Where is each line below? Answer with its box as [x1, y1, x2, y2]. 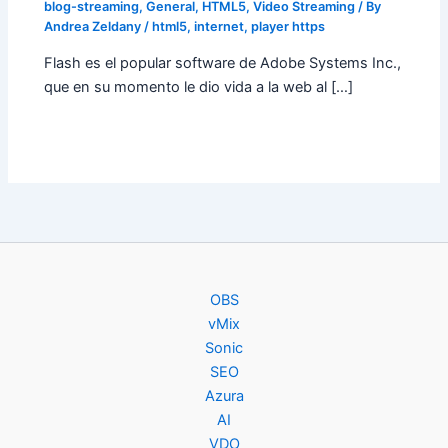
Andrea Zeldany [44, 18, 145, 34]
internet [194, 18, 245, 34]
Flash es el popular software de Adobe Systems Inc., [44, 54, 402, 73]
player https [251, 18, 326, 34]
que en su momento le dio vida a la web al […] [44, 78, 354, 97]
